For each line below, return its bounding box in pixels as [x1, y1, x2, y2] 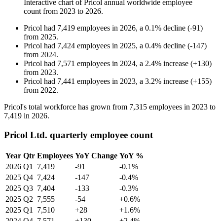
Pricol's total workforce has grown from [4, 103, 129, 111]
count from [24, 7, 60, 16]
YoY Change [75, 151, 117, 160]
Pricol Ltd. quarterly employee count [4, 129, 153, 140]
